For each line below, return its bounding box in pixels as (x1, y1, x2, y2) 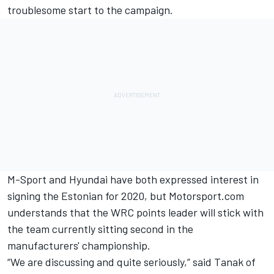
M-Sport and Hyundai (7, 172, 110, 187)
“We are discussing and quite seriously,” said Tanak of (7, 255, 256, 269)
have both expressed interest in (110, 172, 259, 187)
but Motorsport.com (147, 189, 244, 203)
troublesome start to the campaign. (7, 3, 173, 17)
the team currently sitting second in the (7, 222, 193, 236)
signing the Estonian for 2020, (7, 189, 147, 203)
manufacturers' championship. (7, 239, 150, 253)
